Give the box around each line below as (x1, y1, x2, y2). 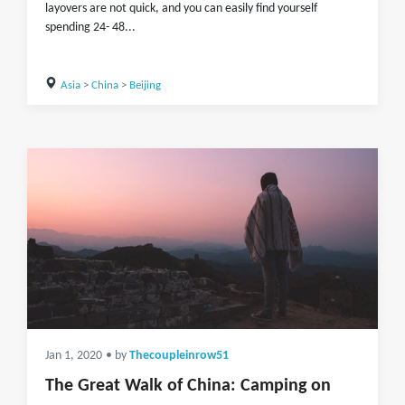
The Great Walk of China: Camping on (45, 377, 331, 395)
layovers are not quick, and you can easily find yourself (45, 2, 317, 15)
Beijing (128, 80, 161, 91)
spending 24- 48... (45, 21, 136, 34)
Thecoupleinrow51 (129, 350, 229, 362)
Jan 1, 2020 (45, 350, 102, 362)
